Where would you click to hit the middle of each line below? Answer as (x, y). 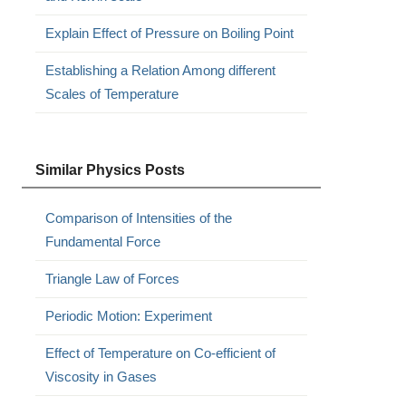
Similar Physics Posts (110, 170)
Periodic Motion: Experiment (128, 316)
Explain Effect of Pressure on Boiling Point (169, 33)
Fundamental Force (102, 242)
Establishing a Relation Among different (160, 70)
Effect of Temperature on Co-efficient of (160, 353)
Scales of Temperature (111, 94)
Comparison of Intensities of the (138, 218)
